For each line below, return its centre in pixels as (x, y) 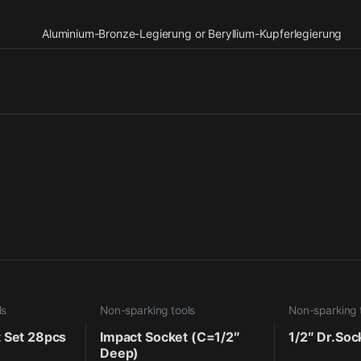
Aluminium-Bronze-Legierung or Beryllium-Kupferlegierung (192, 34)
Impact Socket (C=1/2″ (170, 336)
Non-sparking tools (148, 310)
